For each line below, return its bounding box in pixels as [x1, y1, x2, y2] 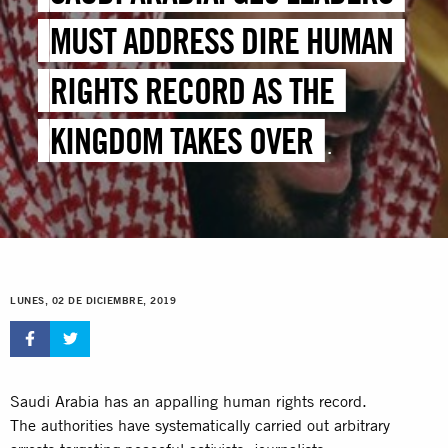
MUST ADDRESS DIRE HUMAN [50, 19, 394, 63]
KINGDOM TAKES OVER [50, 119, 314, 163]
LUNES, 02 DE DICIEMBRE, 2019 [10, 295, 176, 307]
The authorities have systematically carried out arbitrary [10, 414, 390, 435]
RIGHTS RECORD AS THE [50, 69, 335, 113]
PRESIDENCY [50, 169, 205, 213]
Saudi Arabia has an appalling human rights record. [10, 390, 367, 411]
